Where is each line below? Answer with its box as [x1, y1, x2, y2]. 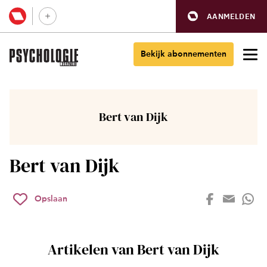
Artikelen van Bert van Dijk [48, 240, 219, 259]
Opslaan [35, 194, 67, 204]
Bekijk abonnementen [141, 49, 226, 59]
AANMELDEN [207, 11, 255, 21]
